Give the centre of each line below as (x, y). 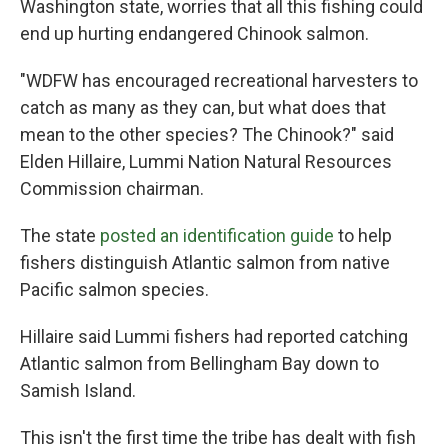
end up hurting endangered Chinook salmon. (194, 33)
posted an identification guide (217, 235)
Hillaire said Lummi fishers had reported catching (214, 336)
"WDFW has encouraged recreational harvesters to (219, 80)
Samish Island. (78, 390)
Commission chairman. (112, 188)
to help (363, 235)
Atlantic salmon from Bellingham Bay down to (199, 363)
